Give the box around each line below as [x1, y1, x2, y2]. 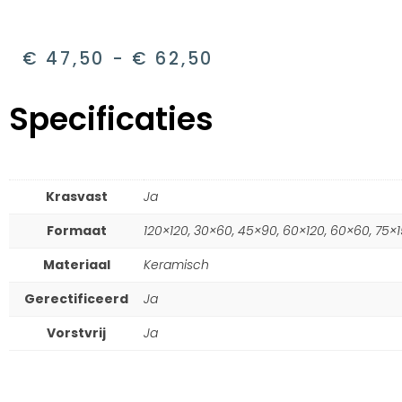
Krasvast [45, 187, 108, 205]
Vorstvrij [47, 323, 106, 342]
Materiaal [42, 255, 110, 274]
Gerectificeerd [24, 289, 128, 308]
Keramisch [144, 255, 209, 274]
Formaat [46, 221, 107, 240]
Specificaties [9, 96, 214, 141]
